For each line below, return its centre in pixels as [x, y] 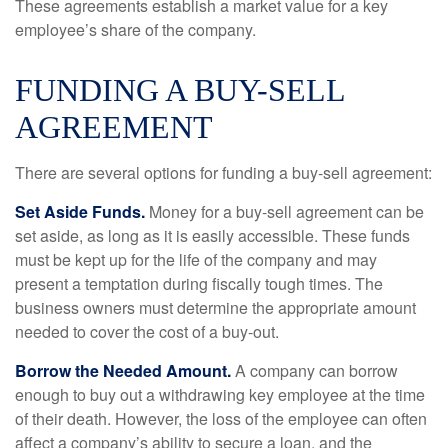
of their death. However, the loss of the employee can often [221, 418]
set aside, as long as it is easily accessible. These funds [212, 235]
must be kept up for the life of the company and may [196, 259]
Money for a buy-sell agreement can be [284, 211]
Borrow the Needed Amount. [123, 370]
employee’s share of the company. [135, 29]
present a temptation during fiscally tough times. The [199, 283]
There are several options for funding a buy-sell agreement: [223, 172]
